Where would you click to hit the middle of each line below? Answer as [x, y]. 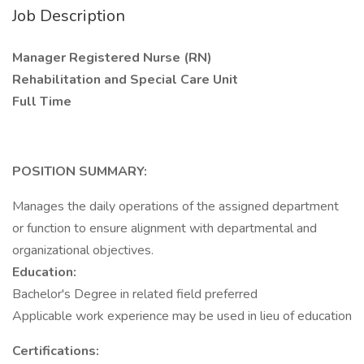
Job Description [69, 16]
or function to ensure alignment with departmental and [165, 228]
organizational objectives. [83, 250]
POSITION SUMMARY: [80, 171]
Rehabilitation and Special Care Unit [125, 80]
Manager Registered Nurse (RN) [114, 58]
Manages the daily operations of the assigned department [175, 206]
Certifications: [56, 351]
